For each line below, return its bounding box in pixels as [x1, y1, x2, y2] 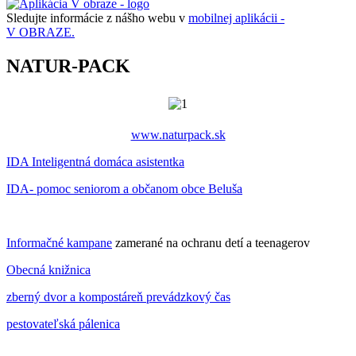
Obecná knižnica [6, 262, 91, 277]
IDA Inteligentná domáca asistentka [6, 154, 184, 168]
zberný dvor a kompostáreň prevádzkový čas [6, 289, 230, 304]
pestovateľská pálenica [6, 316, 120, 331]
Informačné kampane [6, 235, 112, 250]
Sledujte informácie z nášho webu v [6, 10, 188, 25]
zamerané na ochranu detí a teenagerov [112, 235, 310, 250]
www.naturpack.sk [130, 127, 226, 141]
